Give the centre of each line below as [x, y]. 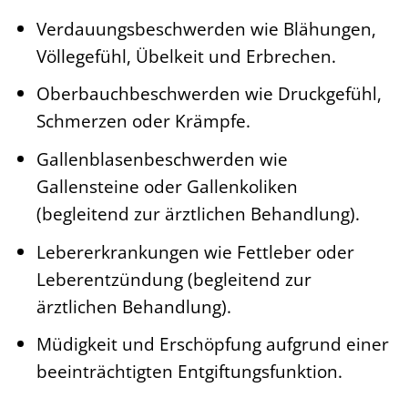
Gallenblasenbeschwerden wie [162, 159]
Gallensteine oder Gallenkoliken [167, 186]
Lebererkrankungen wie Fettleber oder [195, 251]
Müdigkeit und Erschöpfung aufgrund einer [212, 344]
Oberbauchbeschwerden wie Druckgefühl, [209, 94]
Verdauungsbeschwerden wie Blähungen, [206, 28]
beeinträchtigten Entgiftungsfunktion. [189, 372]
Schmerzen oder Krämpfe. [143, 121]
